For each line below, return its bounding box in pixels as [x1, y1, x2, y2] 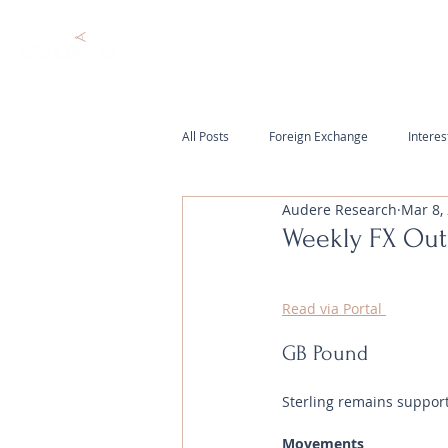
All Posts [182, 127, 229, 144]
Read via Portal [282, 299, 386, 318]
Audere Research [282, 199, 397, 219]
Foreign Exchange [269, 127, 368, 144]
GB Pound [282, 341, 368, 365]
